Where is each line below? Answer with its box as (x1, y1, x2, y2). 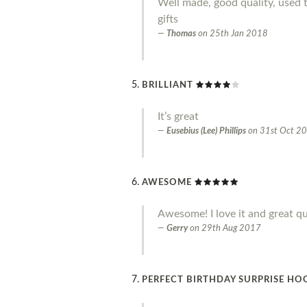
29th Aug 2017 (201, 224, 261, 234)
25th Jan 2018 (210, 29, 268, 39)
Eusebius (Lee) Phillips (167, 127, 246, 136)
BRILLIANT (142, 81, 196, 90)
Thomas (167, 29, 196, 39)
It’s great (158, 111, 199, 123)
